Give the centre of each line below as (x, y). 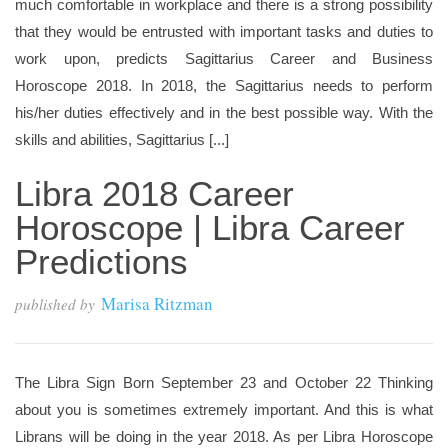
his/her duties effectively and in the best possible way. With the (224, 112)
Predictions (101, 261)
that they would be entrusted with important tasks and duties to (224, 31)
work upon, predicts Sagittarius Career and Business (224, 58)
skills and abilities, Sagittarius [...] (122, 139)
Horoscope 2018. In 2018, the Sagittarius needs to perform (224, 85)
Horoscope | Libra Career (210, 227)
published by (55, 304)
